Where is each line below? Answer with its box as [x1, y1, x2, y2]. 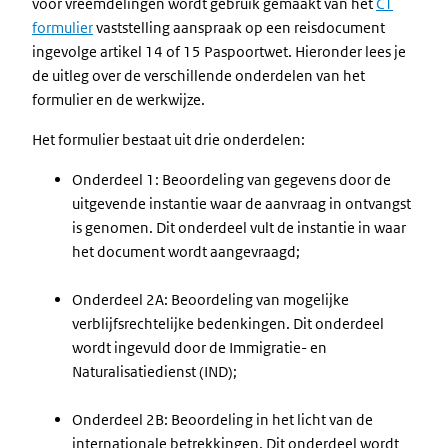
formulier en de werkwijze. [32, 90, 205, 109]
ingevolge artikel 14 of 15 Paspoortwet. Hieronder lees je [32, 42, 406, 61]
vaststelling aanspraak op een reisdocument [93, 18, 385, 37]
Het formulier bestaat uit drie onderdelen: [32, 130, 305, 149]
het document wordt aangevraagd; [72, 242, 300, 261]
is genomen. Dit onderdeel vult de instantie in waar [72, 218, 406, 237]
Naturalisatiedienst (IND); [72, 362, 237, 381]
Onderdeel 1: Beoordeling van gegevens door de [72, 170, 391, 189]
